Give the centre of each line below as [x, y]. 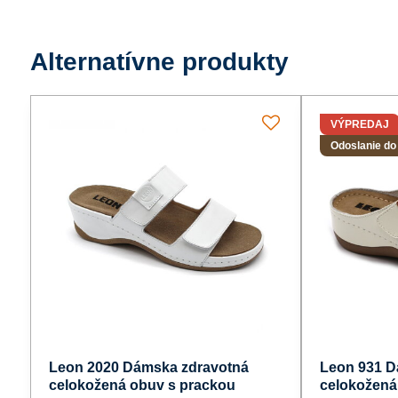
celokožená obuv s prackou [142, 385]
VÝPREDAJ [360, 124]
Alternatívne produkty [159, 61]
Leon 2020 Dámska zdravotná [148, 367]
